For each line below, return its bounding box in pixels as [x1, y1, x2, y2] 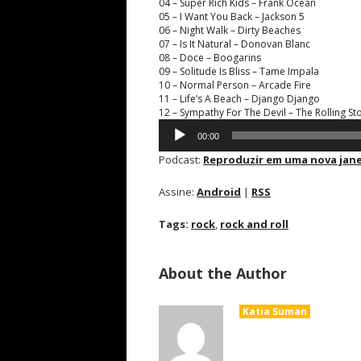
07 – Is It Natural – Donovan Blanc [159, 37, 310, 51]
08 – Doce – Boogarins [159, 51, 261, 64]
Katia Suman [243, 305, 307, 318]
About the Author [159, 263, 287, 283]
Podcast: [159, 152, 203, 167]
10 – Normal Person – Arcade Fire [159, 78, 311, 92]
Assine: [159, 185, 197, 199]
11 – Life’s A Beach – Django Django [159, 92, 320, 106]
